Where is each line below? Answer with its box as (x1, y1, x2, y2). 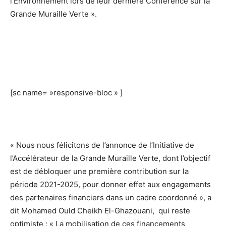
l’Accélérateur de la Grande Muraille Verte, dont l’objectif (10, 153, 210, 163)
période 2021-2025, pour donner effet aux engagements (10, 180, 211, 190)
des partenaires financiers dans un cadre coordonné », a (10, 193, 211, 203)
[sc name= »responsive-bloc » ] (10, 88, 123, 98)
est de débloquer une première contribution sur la (10, 166, 189, 177)
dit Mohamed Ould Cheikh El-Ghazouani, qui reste (10, 206, 190, 216)
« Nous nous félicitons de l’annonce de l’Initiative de (10, 140, 194, 150)
